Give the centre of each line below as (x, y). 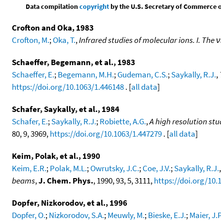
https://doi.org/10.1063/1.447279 (106, 134)
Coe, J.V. (157, 168)
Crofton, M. (31, 40)
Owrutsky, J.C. (115, 168)
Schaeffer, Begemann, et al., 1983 (74, 62)
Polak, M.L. (68, 168)
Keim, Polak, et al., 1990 (56, 156)
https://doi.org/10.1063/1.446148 (68, 87)
